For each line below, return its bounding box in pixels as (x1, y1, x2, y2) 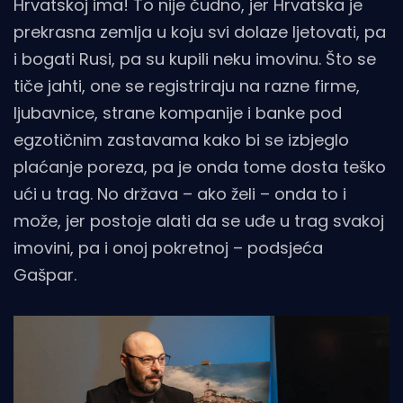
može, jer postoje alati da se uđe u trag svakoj (13, 210, 384, 233)
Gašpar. (13, 264, 76, 287)
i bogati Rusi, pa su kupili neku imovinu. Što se (13, 48, 376, 71)
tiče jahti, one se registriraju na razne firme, (13, 75, 360, 98)
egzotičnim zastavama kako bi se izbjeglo (13, 129, 349, 152)
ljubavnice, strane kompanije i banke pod (13, 102, 342, 125)
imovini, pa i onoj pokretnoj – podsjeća (13, 237, 323, 260)
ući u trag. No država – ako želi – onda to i (13, 183, 346, 206)
